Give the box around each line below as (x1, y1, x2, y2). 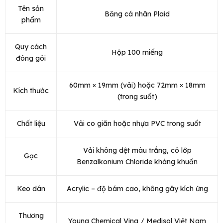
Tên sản (18, 4, 44, 13)
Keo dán (16, 184, 45, 194)
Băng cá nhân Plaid (105, 9, 170, 19)
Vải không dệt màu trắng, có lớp (83, 146, 192, 155)
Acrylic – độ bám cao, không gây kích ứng (66, 184, 208, 194)
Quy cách (15, 42, 47, 52)
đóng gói (16, 54, 46, 63)
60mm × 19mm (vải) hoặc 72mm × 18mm (69, 81, 206, 90)
